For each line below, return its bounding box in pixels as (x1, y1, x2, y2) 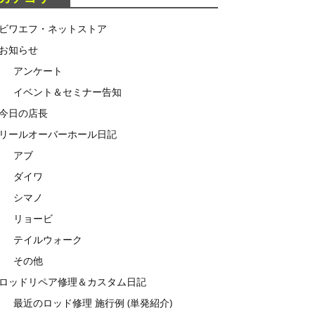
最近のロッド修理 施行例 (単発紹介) (13, 296, 172, 310)
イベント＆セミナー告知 (13, 85, 122, 99)
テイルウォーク (13, 233, 82, 247)
